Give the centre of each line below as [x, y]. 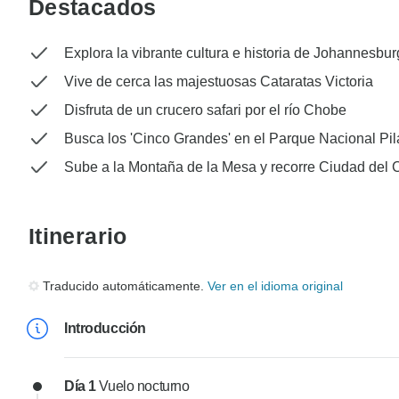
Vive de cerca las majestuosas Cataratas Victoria [219, 82]
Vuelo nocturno [144, 387]
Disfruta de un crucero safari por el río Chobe [205, 110]
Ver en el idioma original [275, 286]
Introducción [105, 329]
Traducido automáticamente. [125, 286]
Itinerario [78, 236]
